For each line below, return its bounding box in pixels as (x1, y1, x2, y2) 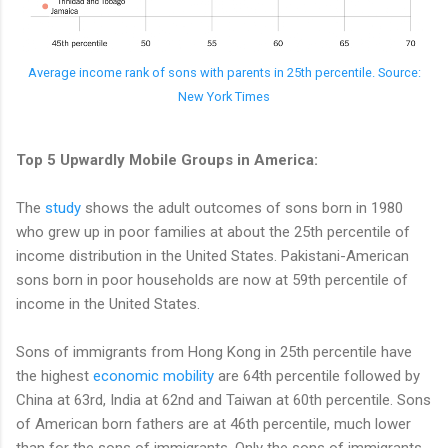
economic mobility (93, 366, 214, 385)
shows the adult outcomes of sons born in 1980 (81, 198, 403, 217)
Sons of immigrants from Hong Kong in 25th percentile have (16, 342, 412, 361)
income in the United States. (16, 294, 200, 313)
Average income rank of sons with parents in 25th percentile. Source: (27, 64, 421, 80)
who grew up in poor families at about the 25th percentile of (16, 222, 410, 241)
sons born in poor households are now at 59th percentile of (16, 270, 408, 289)
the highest (16, 366, 93, 385)
